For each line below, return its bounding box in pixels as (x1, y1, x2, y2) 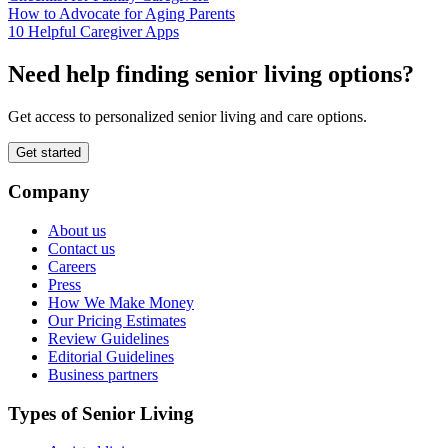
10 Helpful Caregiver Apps (8, 22, 179, 40)
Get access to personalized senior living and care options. (8, 107, 367, 125)
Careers (48, 257, 96, 275)
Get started (16, 144, 81, 160)
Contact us (48, 239, 115, 257)
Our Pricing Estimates (48, 311, 186, 329)
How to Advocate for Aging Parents (8, 4, 235, 22)
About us (48, 221, 106, 239)
